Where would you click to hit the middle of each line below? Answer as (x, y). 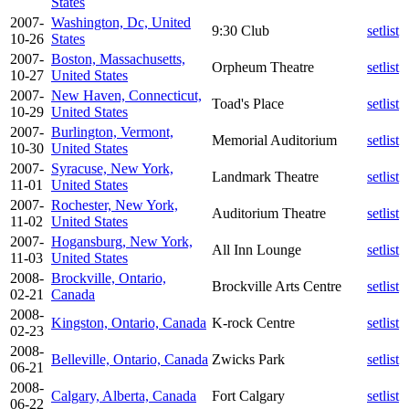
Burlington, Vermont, (112, 131)
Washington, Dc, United (121, 22)
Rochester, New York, (115, 204)
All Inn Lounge (257, 249)
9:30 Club (241, 30)
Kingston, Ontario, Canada (129, 322)
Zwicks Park (248, 359)
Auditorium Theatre (269, 213)
